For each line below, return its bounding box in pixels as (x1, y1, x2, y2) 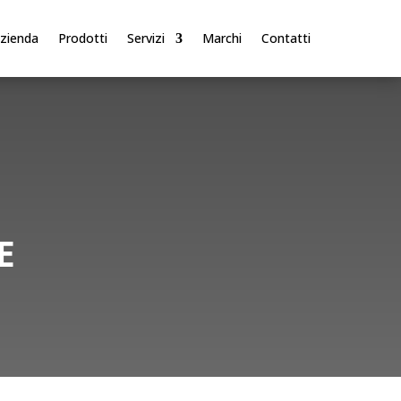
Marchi (202, 30, 243, 47)
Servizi (127, 30, 166, 47)
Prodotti (58, 30, 108, 47)
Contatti (261, 30, 311, 47)
